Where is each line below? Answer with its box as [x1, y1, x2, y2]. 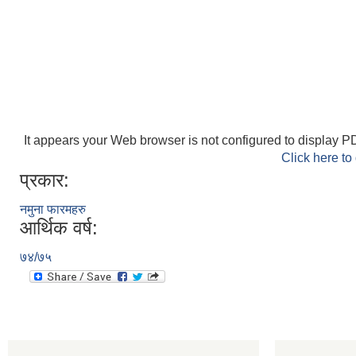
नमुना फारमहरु [20, 203, 86, 216]
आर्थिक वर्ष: [20, 217, 98, 238]
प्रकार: [20, 169, 69, 191]
